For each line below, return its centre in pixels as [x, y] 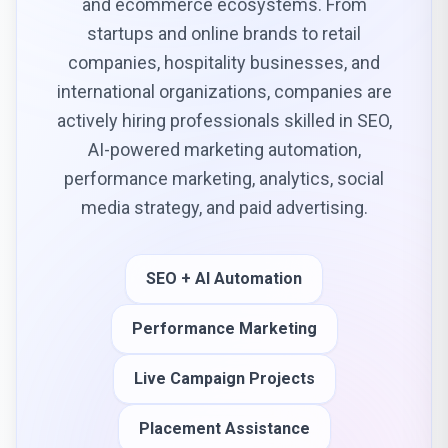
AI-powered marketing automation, [224, 149]
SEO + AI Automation [224, 278]
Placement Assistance [224, 428]
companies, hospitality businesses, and [224, 62]
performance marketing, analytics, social [224, 178]
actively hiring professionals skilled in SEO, [224, 120]
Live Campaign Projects [224, 378]
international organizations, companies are [224, 91]
